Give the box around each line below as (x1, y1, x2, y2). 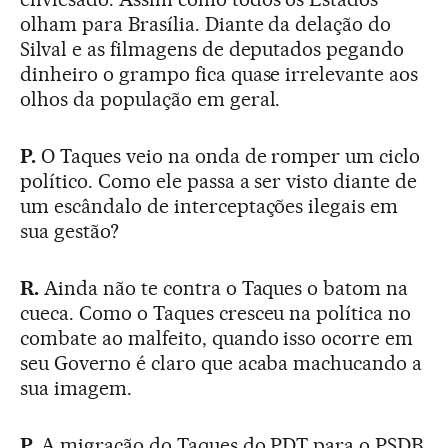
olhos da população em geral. (20, 87, 281, 112)
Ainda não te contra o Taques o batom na (43, 276, 409, 301)
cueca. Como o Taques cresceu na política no (20, 301, 412, 326)
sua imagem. (20, 376, 132, 401)
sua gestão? (20, 219, 119, 244)
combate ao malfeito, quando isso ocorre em (20, 326, 414, 351)
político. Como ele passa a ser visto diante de (20, 169, 418, 194)
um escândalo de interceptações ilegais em (20, 194, 399, 219)
